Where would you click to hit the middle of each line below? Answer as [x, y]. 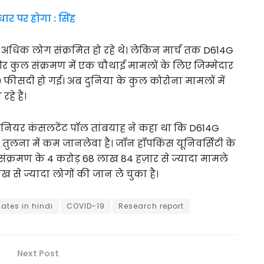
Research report [151, 206]
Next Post [38, 253]
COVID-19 [86, 206]
